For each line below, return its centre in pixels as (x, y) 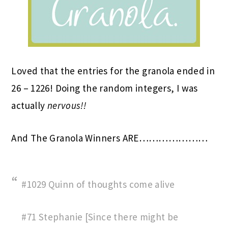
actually (28, 105)
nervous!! (66, 105)
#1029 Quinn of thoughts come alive (98, 184)
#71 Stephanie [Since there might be (100, 217)
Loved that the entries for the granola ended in (113, 70)
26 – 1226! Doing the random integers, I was (105, 88)
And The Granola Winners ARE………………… (110, 138)
